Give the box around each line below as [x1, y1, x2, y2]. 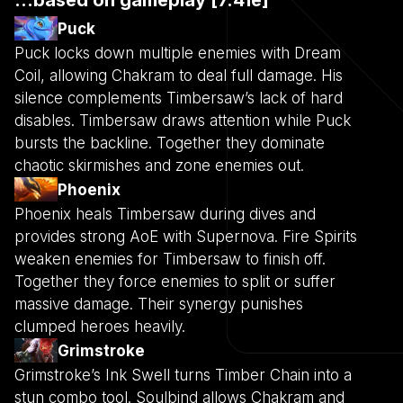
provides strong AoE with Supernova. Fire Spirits [14, 227, 357, 246]
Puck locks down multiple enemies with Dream [14, 43, 341, 62]
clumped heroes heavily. [14, 317, 185, 336]
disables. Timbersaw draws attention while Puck [14, 111, 351, 130]
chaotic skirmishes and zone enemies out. [14, 156, 304, 175]
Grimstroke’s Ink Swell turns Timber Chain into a [14, 365, 352, 384]
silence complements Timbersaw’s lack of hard [14, 88, 343, 107]
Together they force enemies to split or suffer [14, 272, 336, 291]
